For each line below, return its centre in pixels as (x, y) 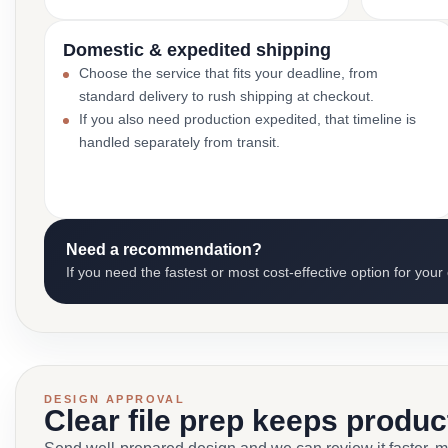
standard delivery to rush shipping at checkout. (226, 96)
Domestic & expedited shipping (197, 50)
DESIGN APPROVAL (115, 399)
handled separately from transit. (179, 142)
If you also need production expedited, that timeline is (247, 119)
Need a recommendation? (164, 249)
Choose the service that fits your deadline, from (228, 73)
